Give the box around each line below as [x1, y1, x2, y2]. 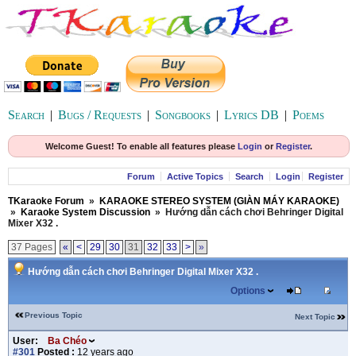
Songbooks [155, 108, 211, 122]
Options [230, 285, 265, 296]
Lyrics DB [224, 108, 279, 122]
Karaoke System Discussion [21, 207, 150, 218]
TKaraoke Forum [8, 195, 84, 207]
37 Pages [11, 242, 52, 253]
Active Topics [167, 172, 223, 181]
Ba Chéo [48, 335, 87, 346]
